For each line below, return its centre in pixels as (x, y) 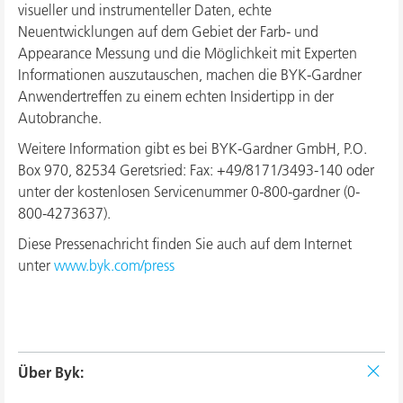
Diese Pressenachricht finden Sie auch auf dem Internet (185, 244)
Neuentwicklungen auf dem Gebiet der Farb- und (168, 32)
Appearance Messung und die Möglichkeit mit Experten (188, 54)
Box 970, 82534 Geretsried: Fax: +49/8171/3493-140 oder (196, 170)
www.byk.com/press (114, 266)
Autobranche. (60, 118)
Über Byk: (51, 373)
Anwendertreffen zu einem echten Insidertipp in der (176, 97)
